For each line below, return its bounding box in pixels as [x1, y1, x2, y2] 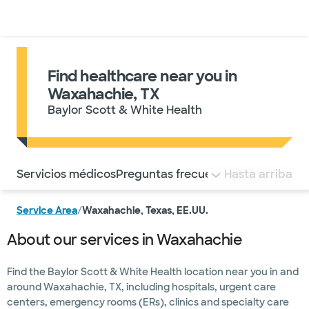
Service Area [17, 204, 77, 217]
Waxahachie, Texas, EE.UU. [82, 204, 208, 217]
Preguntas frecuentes [116, 166, 236, 181]
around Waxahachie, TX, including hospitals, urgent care [7, 281, 276, 293]
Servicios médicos [17, 166, 116, 181]
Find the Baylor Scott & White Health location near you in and [7, 266, 299, 278]
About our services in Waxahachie [7, 230, 242, 249]
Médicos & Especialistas [37, 12, 151, 24]
